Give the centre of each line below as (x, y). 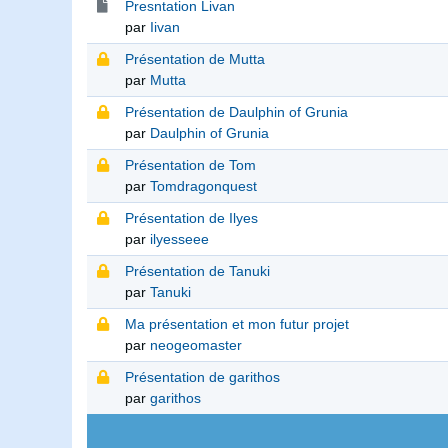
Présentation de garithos (202, 377)
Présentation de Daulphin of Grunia (236, 112)
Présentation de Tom (190, 165)
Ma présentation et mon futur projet (237, 324)
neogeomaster (196, 345)
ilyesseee (179, 239)
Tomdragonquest (203, 186)
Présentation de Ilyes (191, 218)
